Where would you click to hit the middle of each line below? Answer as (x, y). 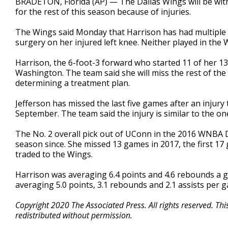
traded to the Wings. (54, 154)
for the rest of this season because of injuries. (103, 12)
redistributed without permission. (74, 215)
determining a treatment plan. (73, 83)
